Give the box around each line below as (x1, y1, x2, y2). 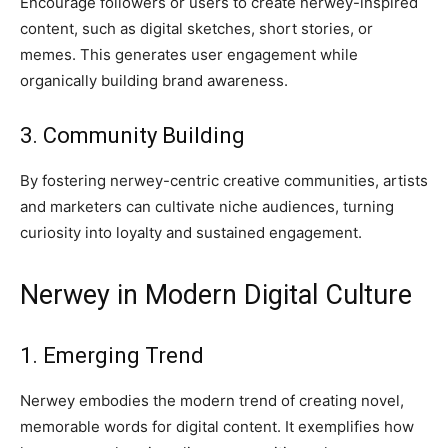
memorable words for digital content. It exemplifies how (20, 417, 414, 437)
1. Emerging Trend (20, 343, 204, 369)
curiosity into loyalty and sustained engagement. (20, 223, 362, 243)
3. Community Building (20, 123, 245, 149)
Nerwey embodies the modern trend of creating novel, (20, 391, 404, 411)
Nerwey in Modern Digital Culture (20, 279, 412, 312)
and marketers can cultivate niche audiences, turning (20, 197, 394, 217)
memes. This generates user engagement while (20, 45, 358, 65)
